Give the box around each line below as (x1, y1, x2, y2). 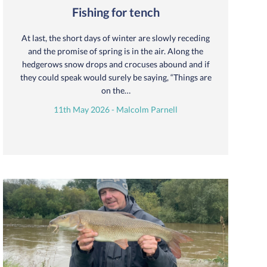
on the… (101, 85, 131, 95)
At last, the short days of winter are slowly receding (21, 32, 210, 43)
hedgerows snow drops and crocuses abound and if (21, 58, 210, 69)
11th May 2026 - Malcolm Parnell (54, 104, 178, 114)
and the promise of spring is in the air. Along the (28, 45, 203, 56)
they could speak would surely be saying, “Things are (20, 72, 212, 82)
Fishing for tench (72, 4, 160, 19)
